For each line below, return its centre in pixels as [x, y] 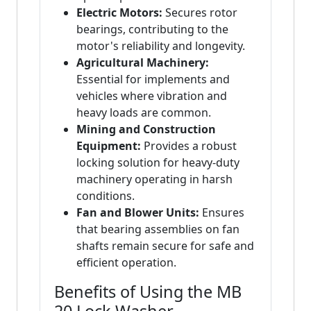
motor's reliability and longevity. [161, 46]
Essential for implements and [153, 79]
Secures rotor [200, 13]
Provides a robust [189, 146]
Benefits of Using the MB [148, 292]
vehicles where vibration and [152, 96]
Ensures [222, 213]
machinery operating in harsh [154, 179]
